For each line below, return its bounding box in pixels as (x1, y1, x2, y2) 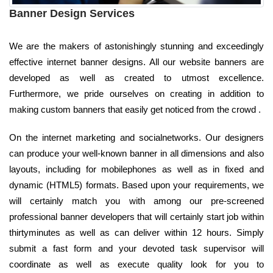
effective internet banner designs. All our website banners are (9, 56, 264, 67)
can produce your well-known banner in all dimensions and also (9, 147, 264, 158)
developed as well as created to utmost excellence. (9, 72, 264, 83)
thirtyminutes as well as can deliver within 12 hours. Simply (9, 227, 264, 238)
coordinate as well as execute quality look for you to (9, 258, 264, 269)
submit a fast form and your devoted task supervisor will (9, 243, 264, 253)
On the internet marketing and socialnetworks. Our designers (9, 132, 264, 143)
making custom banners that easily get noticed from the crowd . (9, 104, 261, 115)
